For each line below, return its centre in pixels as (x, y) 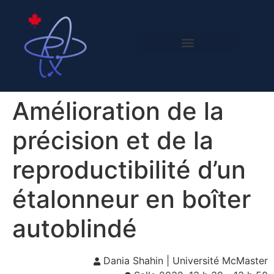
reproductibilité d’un (129, 170)
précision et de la (113, 140)
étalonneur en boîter (131, 199)
